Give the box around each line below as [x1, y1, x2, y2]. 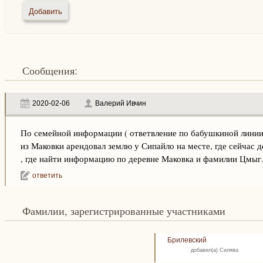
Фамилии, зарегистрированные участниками [30, 204, 225, 218]
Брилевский [167, 236, 207, 244]
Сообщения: [29, 63, 77, 77]
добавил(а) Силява [191, 247, 239, 253]
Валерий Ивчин [95, 99, 146, 107]
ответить [32, 171, 62, 180]
